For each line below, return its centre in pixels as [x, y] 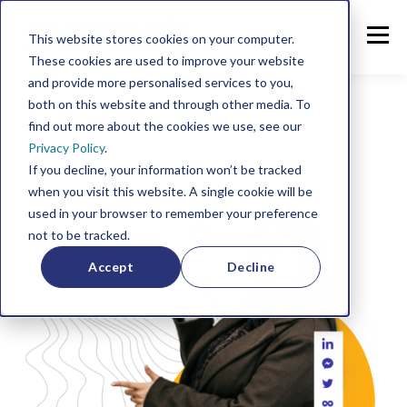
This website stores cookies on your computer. [161, 38]
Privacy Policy [66, 147]
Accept [111, 266]
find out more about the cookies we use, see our [164, 125]
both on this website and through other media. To [169, 104]
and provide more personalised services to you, [160, 82]
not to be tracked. [79, 234]
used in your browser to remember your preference [173, 213]
